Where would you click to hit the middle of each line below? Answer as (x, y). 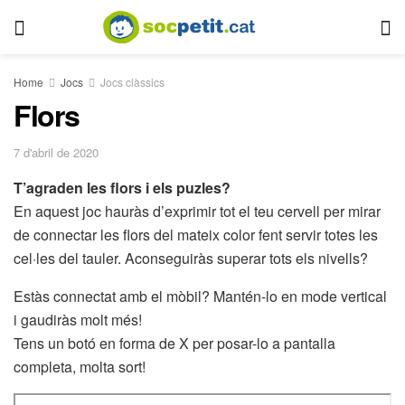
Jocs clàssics (132, 82)
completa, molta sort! (80, 366)
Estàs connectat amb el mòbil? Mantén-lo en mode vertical (200, 296)
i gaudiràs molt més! (78, 319)
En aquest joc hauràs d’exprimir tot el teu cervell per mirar (197, 211)
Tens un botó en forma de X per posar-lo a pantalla (174, 343)
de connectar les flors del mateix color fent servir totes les (196, 234)
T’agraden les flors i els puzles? (122, 187)
